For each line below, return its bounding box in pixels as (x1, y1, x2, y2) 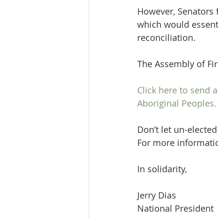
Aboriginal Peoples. (137, 97, 217, 109)
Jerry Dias (137, 189, 176, 201)
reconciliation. (137, 32, 196, 43)
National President (137, 202, 214, 214)
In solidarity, (137, 163, 187, 175)
